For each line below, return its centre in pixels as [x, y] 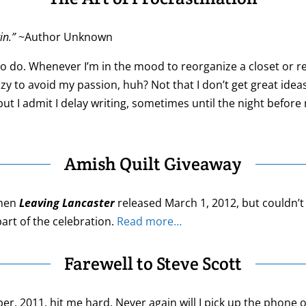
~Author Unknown [64, 37]
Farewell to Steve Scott [153, 264]
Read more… [149, 222]
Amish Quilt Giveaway [153, 164]
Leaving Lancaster [67, 203]
